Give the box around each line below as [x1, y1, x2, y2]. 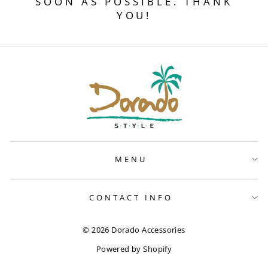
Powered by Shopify [96, 244, 172, 255]
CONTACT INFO [89, 191, 173, 203]
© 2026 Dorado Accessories [83, 225, 185, 236]
